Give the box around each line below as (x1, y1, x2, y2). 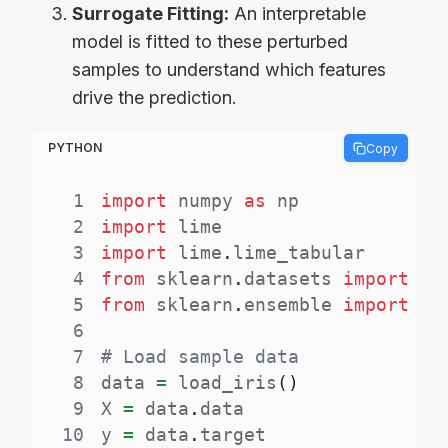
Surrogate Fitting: (72, 3, 229, 25)
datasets (244, 267, 344, 289)
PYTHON (48, 140, 102, 156)
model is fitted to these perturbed (72, 31, 348, 53)
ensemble (244, 293, 344, 315)
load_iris (167, 371, 278, 393)
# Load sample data (101, 345, 300, 367)
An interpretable (229, 3, 366, 25)
